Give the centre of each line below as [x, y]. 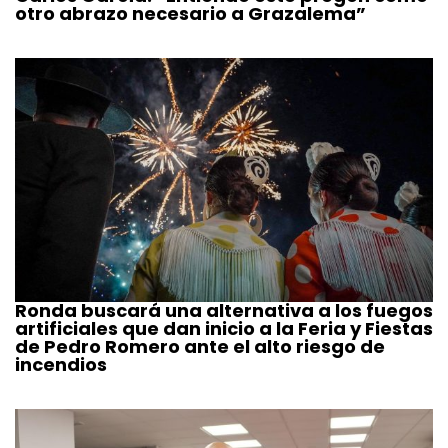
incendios [61, 365]
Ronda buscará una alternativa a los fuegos [224, 311]
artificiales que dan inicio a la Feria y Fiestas [224, 329]
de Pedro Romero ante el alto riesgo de [200, 347]
